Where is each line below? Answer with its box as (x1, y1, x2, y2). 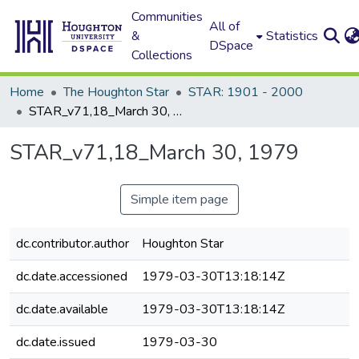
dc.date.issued (16, 333, 95, 351)
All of (209, 18, 240, 35)
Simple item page (131, 191, 228, 208)
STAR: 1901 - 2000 (188, 83, 303, 101)
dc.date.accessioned (16, 268, 127, 285)
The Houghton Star (63, 83, 169, 101)
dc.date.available (16, 301, 108, 318)
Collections (131, 46, 193, 64)
